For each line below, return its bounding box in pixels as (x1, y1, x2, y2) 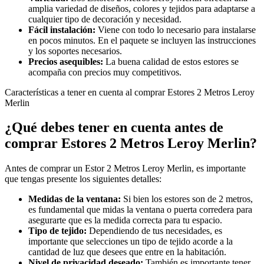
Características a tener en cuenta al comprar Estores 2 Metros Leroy (5, 87, 255, 97)
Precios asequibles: (28, 56, 103, 67)
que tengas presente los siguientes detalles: (5, 174, 161, 184)
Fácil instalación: (28, 24, 95, 35)
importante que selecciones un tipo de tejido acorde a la (28, 236, 233, 247)
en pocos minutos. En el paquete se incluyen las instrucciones (28, 35, 256, 45)
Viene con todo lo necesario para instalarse (95, 24, 256, 35)
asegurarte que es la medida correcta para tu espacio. (28, 215, 222, 226)
